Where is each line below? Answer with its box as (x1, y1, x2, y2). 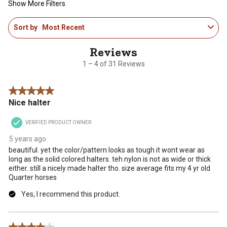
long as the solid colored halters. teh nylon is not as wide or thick (9, 155, 211, 164)
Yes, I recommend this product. (21, 190, 120, 199)
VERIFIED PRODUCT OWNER (25, 120, 91, 126)
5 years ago (9, 135, 46, 143)
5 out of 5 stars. (9, 87, 58, 96)
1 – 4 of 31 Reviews (82, 60, 145, 68)
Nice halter (9, 98, 51, 108)
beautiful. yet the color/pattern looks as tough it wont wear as (9, 146, 205, 155)
